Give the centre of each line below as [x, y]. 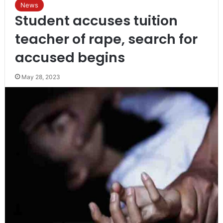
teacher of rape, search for [106, 39]
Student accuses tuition [96, 20]
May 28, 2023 [41, 77]
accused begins [70, 57]
